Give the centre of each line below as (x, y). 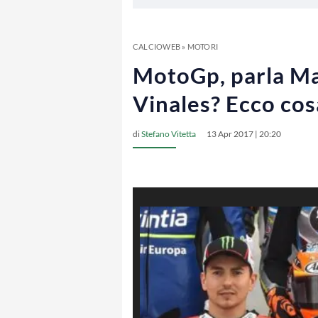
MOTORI (202, 46)
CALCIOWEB (157, 46)
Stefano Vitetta (169, 134)
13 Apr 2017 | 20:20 (244, 134)
